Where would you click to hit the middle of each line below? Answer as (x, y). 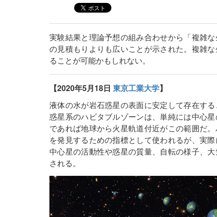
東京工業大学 (136, 88)
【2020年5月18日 (81, 88)
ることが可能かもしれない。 (100, 60)
